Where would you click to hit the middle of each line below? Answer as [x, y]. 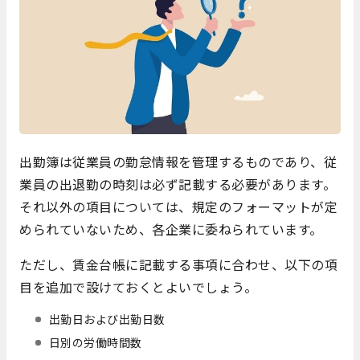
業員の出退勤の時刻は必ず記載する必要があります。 [178, 184]
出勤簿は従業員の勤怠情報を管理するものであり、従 [178, 162]
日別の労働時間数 [95, 343]
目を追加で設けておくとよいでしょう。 [138, 287]
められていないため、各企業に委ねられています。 [171, 229]
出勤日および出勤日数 [107, 319]
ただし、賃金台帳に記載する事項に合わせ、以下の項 [178, 265]
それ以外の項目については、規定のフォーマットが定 [178, 207]
